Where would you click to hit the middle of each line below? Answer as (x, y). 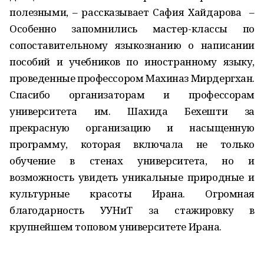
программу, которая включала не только (132, 144)
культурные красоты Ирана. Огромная (132, 194)
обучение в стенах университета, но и (132, 161)
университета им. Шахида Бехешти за (132, 111)
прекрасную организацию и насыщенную (132, 128)
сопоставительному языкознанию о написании (132, 45)
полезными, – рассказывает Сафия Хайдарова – (132, 12)
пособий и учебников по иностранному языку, (132, 62)
